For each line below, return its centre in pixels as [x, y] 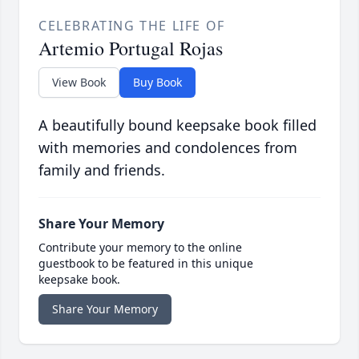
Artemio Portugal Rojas [131, 48]
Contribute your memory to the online [140, 247]
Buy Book [157, 82]
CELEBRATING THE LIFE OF [132, 25]
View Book [79, 82]
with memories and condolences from [168, 147]
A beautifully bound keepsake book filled [177, 125]
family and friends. [102, 169]
